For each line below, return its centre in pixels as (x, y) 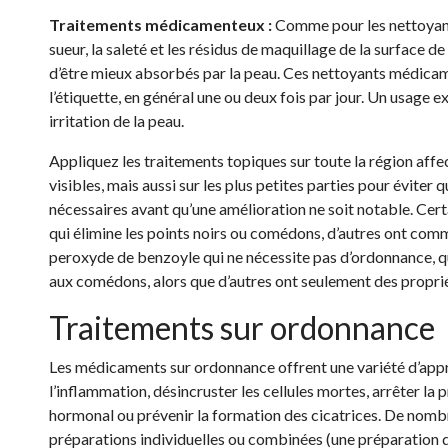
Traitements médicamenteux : (162, 24)
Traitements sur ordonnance (242, 327)
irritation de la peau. (116, 120)
